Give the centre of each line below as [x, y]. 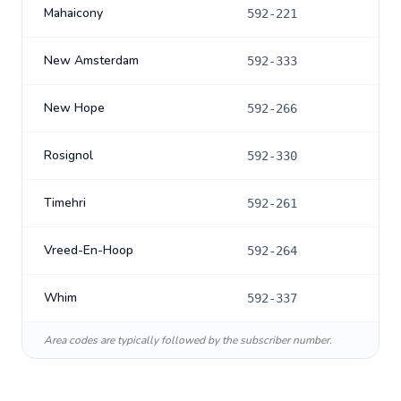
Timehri [65, 203]
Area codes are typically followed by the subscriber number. [188, 340]
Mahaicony [73, 13]
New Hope [74, 108]
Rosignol [68, 155]
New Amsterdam [91, 60]
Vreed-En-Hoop [89, 250]
